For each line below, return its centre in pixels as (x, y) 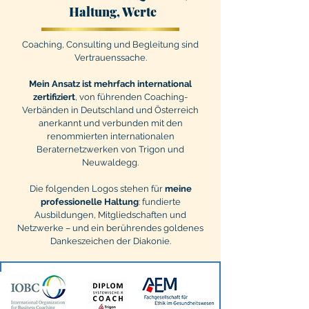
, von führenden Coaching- (131, 97)
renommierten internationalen (110, 136)
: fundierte (159, 202)
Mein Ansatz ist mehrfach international (110, 84)
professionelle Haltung (89, 202)
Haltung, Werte (112, 12)
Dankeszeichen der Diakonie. (110, 241)
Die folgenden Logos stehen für (97, 189)
